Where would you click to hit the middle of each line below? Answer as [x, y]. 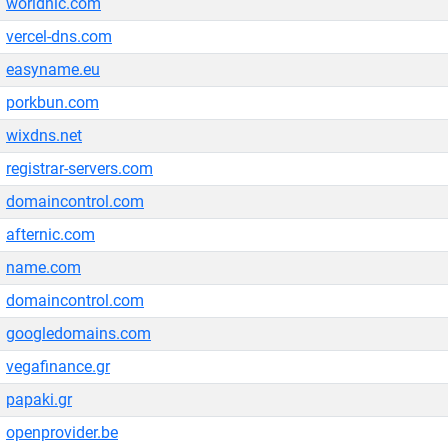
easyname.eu [53, 69]
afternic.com [50, 234]
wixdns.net [44, 135]
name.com [43, 267]
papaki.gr [39, 399]
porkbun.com [52, 102]
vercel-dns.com [59, 36]
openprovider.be [62, 432]
